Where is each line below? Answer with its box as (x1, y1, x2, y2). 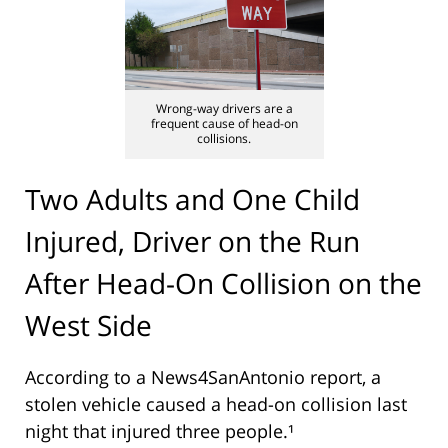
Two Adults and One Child (25, 179, 360, 218)
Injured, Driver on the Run (25, 221, 360, 260)
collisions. (197, 130, 251, 148)
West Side (25, 305, 152, 344)
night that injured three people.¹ (25, 419, 294, 444)
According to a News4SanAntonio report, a (25, 365, 381, 390)
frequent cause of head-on (150, 115, 298, 133)
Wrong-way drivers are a (155, 100, 293, 118)
